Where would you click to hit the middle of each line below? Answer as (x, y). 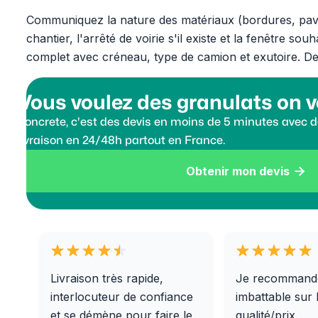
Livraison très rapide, (107, 278)
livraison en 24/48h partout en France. (122, 141)
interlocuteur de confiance (122, 297)
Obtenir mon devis (238, 171)
